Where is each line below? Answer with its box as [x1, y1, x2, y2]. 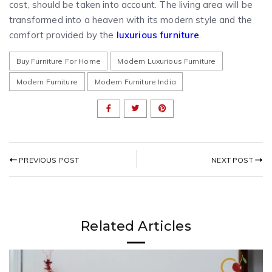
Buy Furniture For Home [16, 56, 101, 66]
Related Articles [81, 217, 191, 234]
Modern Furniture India [94, 77, 176, 87]
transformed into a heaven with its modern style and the [9, 13, 253, 25]
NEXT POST [211, 155, 255, 165]
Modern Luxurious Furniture [117, 56, 216, 66]
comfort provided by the [9, 29, 117, 41]
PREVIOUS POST [17, 155, 80, 165]
